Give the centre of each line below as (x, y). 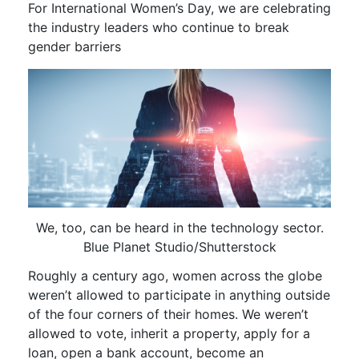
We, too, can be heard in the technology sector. (179, 227)
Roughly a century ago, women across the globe (175, 276)
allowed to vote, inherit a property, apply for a (169, 334)
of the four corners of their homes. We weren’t (168, 315)
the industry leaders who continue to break (159, 27)
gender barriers (75, 46)
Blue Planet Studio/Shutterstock (179, 246)
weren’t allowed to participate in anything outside (179, 295)
